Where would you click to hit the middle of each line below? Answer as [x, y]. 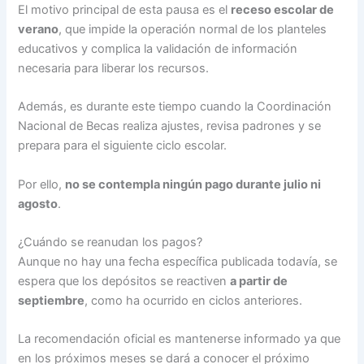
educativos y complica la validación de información [158, 49]
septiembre [52, 301]
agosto [38, 204]
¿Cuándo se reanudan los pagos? [110, 243]
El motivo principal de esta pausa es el [125, 10]
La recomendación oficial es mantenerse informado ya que [180, 339]
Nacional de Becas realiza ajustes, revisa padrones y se [170, 126]
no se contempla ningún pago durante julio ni [193, 184]
